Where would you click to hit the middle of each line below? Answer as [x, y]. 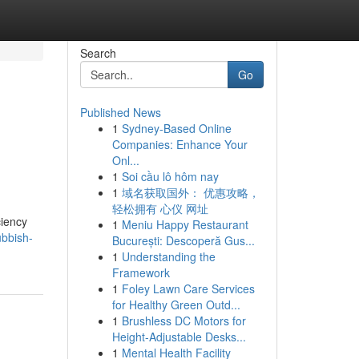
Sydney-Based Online [176, 128]
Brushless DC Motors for [184, 321]
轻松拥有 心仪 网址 [160, 208]
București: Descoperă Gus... [183, 240]
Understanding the [168, 256]
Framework [141, 272]
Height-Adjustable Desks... [179, 337]
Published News [120, 112]
